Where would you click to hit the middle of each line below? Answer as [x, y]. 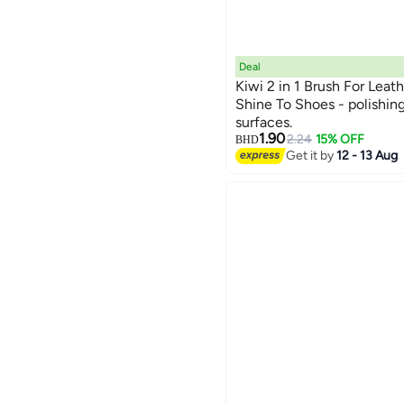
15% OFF [340, 140]
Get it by [312, 155]
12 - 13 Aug [367, 155]
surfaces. [264, 123]
